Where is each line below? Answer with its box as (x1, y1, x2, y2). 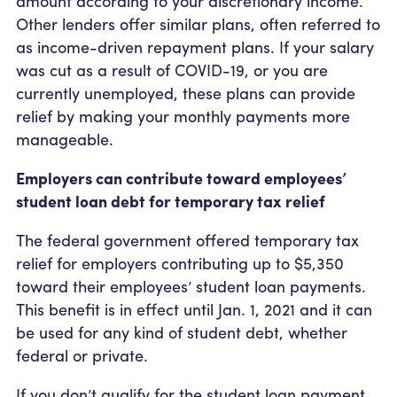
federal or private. (16, 343, 148, 366)
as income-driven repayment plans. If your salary (16, 35, 374, 58)
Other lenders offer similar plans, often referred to (16, 12, 380, 35)
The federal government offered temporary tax (16, 228, 359, 251)
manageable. (16, 127, 113, 150)
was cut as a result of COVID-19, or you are (16, 58, 328, 81)
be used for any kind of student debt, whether (16, 320, 347, 343)
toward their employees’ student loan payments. (16, 274, 366, 297)
